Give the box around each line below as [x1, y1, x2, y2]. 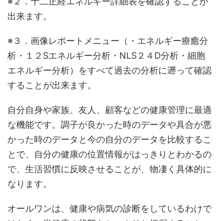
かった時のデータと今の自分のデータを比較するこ [7, 134, 212, 145]
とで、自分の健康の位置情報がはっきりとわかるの [7, 148, 212, 159]
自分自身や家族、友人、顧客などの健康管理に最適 [7, 104, 212, 115]
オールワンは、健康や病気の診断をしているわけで [7, 203, 212, 214]
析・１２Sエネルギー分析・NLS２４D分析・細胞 [7, 50, 205, 61]
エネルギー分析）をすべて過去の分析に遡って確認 [7, 65, 212, 75]
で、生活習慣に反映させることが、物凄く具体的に [7, 163, 212, 174]
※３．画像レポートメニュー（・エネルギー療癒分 [7, 35, 208, 46]
